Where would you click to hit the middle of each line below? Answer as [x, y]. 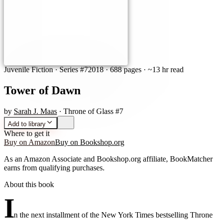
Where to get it [27, 133]
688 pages [126, 69]
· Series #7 [70, 69]
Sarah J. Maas [35, 111]
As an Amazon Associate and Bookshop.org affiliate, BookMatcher [108, 159]
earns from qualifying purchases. [54, 167]
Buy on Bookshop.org [90, 142]
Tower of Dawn [42, 90]
